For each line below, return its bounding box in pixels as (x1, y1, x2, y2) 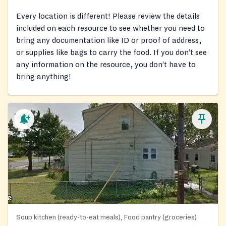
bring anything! (16, 73, 71, 81)
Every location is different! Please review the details (16, 12, 200, 21)
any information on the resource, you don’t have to (16, 61, 196, 69)
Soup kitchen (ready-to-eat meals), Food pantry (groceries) (16, 213, 197, 221)
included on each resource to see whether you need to (16, 24, 205, 33)
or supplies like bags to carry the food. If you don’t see (16, 48, 207, 57)
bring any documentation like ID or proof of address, (16, 36, 201, 45)
